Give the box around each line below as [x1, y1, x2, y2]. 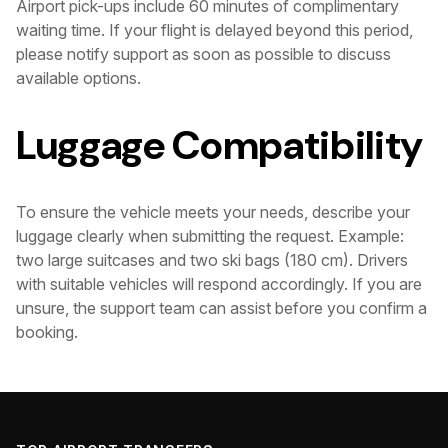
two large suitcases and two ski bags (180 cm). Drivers [16, 250, 408, 270]
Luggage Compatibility [16, 118, 424, 171]
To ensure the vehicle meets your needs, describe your [16, 202, 410, 222]
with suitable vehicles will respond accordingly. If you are [16, 274, 422, 294]
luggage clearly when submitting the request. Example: [16, 226, 404, 246]
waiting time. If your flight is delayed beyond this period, [16, 19, 413, 40]
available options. [16, 67, 141, 88]
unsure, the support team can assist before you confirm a [16, 298, 427, 318]
